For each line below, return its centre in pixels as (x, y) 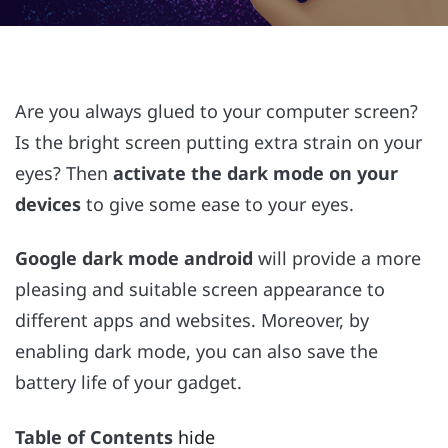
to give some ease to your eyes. (220, 204)
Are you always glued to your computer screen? (216, 111)
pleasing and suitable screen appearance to (200, 289)
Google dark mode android (134, 258)
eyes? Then (64, 173)
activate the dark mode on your (255, 173)
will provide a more (337, 258)
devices (48, 204)
